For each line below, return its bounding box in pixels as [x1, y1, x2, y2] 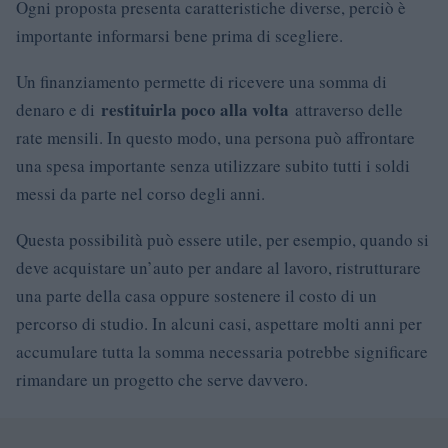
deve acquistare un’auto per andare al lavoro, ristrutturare [16, 256, 421, 279]
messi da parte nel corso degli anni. [16, 182, 265, 205]
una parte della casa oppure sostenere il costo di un [16, 284, 377, 307]
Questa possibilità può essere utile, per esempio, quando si [16, 228, 429, 251]
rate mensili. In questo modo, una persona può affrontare [16, 126, 415, 149]
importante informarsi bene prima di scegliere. [16, 24, 343, 47]
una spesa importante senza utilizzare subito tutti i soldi [16, 154, 410, 177]
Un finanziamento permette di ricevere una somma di [16, 70, 387, 93]
